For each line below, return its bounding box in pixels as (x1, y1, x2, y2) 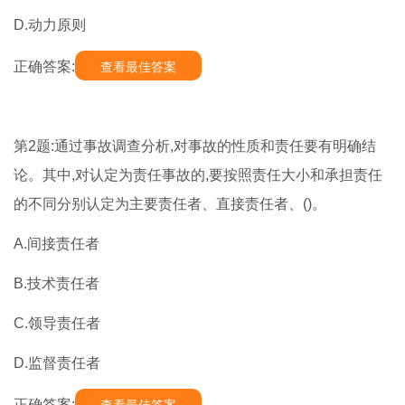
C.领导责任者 (14, 316, 100, 332)
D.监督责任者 (14, 355, 100, 372)
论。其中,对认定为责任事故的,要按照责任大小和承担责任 (14, 167, 382, 184)
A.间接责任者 (14, 236, 99, 252)
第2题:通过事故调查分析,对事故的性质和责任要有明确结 (14, 138, 376, 155)
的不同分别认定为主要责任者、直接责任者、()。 (14, 196, 326, 212)
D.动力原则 (14, 17, 86, 33)
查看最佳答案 (100, 60, 176, 75)
